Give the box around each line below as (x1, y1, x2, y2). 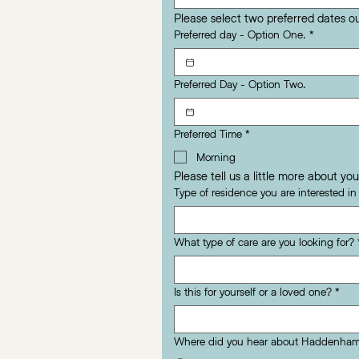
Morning (196, 150, 236, 164)
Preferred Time (173, 127, 242, 141)
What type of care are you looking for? (173, 235, 354, 249)
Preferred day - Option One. (173, 27, 306, 42)
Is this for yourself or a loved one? (173, 284, 332, 299)
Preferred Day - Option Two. (173, 77, 306, 91)
